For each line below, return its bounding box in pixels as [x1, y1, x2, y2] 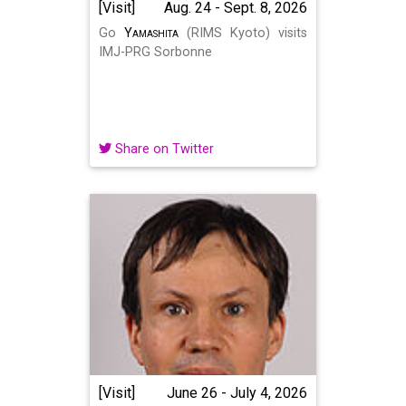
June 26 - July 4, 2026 [167, 384, 307, 401]
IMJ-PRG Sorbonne [99, 44, 212, 60]
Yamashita [124, 25, 179, 41]
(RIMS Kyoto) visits [179, 25, 307, 41]
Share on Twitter [111, 141, 214, 157]
